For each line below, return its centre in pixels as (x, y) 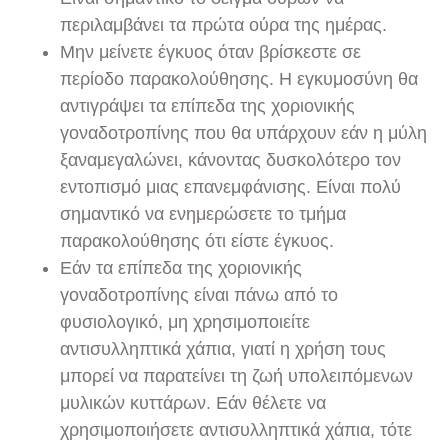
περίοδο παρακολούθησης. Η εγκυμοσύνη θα (239, 79)
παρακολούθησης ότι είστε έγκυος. (197, 241)
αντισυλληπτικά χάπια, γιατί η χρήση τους (223, 349)
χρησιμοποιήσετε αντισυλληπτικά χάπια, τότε (236, 430)
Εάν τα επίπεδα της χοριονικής (181, 268)
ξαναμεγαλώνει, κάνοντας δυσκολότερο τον (230, 160)
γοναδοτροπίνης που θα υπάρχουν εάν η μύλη (243, 133)
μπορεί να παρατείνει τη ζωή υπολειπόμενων (236, 376)
